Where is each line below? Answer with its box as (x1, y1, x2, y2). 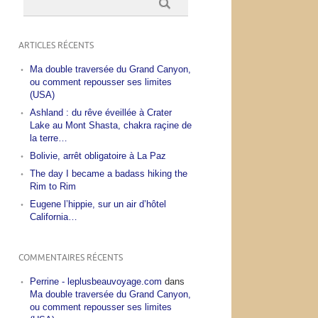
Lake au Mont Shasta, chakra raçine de (29, 119, 192, 131)
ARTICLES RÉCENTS (18, 40, 94, 50)
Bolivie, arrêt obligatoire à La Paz (29, 150, 166, 161)
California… (29, 211, 77, 222)
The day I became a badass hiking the (29, 168, 187, 179)
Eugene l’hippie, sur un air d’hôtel (29, 198, 166, 209)
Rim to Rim (29, 180, 76, 192)
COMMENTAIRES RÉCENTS (18, 253, 123, 263)
